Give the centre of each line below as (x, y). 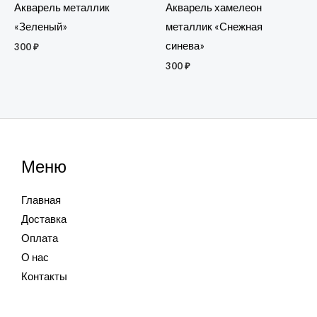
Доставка (44, 219)
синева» (185, 45)
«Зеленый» (41, 26)
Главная (41, 200)
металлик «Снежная (214, 26)
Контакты (44, 277)
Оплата (40, 238)
